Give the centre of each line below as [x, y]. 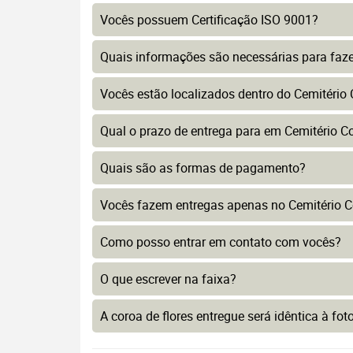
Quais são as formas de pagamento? [203, 168]
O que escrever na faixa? [168, 279]
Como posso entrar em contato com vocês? [221, 242]
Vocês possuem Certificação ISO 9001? [209, 20]
